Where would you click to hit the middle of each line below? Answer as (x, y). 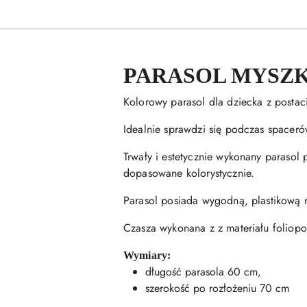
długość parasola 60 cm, (203, 272)
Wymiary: (147, 255)
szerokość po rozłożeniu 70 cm (217, 288)
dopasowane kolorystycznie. (189, 173)
